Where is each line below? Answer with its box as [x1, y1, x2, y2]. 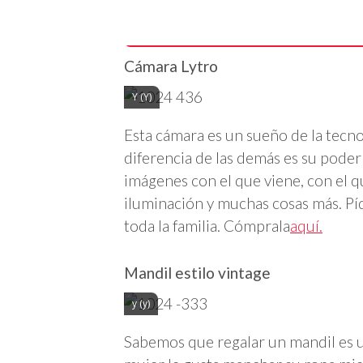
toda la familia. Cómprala [124, 216, 290, 236]
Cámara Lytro [124, 57, 218, 76]
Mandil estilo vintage [124, 263, 271, 282]
